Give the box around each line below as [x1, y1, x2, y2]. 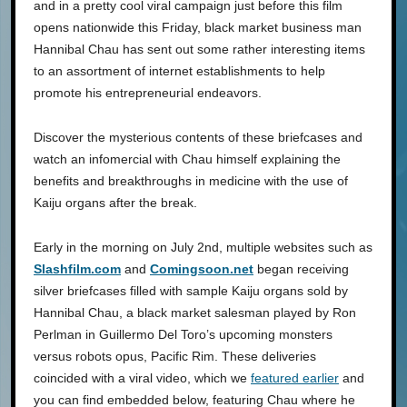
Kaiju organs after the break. [34, 194, 197, 210]
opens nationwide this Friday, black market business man [34, 19, 362, 35]
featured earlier [251, 370, 339, 385]
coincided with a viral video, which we [34, 370, 251, 385]
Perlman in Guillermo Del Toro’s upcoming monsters [34, 326, 333, 342]
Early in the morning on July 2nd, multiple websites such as [34, 239, 372, 254]
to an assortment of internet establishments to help [34, 63, 325, 78]
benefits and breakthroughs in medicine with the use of [34, 173, 348, 188]
